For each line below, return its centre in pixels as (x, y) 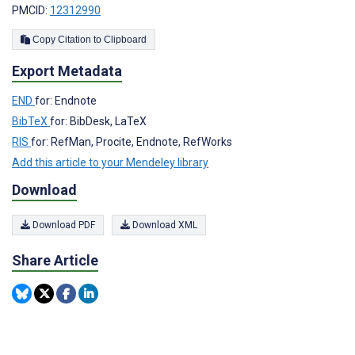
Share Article (55, 261)
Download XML (164, 225)
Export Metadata (67, 71)
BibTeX (31, 121)
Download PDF (63, 225)
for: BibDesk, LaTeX (98, 121)
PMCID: (31, 10)
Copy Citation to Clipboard (125, 39)
